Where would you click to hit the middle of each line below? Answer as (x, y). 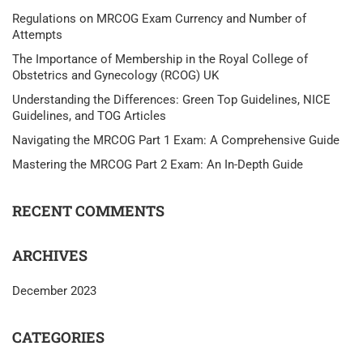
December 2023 (54, 291)
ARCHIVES (50, 256)
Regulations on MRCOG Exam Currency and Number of (159, 19)
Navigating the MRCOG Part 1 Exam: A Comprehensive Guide (176, 141)
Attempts (37, 35)
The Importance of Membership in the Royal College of (160, 60)
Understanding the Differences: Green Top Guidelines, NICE (171, 100)
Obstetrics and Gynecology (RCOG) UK (115, 76)
